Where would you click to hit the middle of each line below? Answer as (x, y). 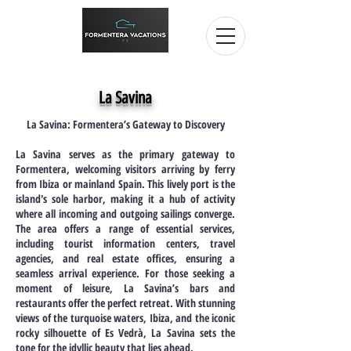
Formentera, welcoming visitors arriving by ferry (125, 169)
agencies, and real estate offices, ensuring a (125, 258)
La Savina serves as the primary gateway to (125, 154)
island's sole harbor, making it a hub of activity (125, 199)
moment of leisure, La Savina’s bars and (125, 288)
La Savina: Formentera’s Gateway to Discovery (125, 124)
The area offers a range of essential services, (125, 228)
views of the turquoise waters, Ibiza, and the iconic (125, 318)
